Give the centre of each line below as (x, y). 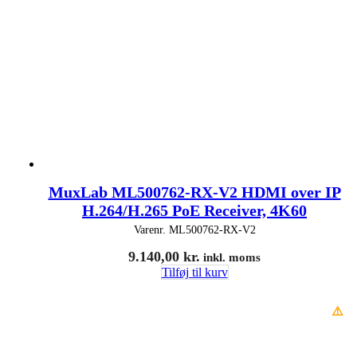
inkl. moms (230, 257)
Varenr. (151, 229)
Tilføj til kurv (194, 272)
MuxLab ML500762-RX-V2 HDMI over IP (194, 192)
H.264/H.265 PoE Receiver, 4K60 (194, 210)
